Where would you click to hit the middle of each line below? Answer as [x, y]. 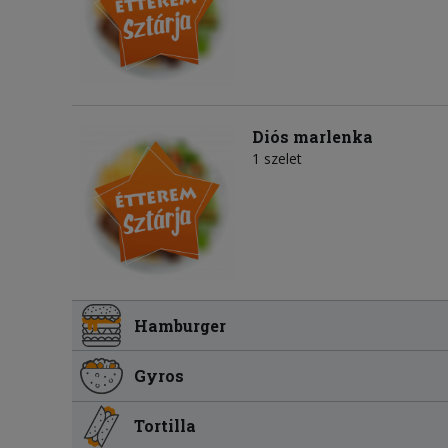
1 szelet [277, 159]
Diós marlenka [312, 137]
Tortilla [165, 426]
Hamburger [180, 325]
